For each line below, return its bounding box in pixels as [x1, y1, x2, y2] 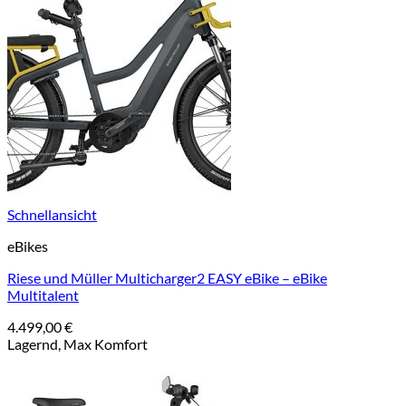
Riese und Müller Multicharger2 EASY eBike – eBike [7, 269, 327, 286]
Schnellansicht [7, 206, 97, 223]
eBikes [7, 237, 48, 255]
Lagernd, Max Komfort [7, 335, 148, 353]
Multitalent [7, 286, 79, 304]
